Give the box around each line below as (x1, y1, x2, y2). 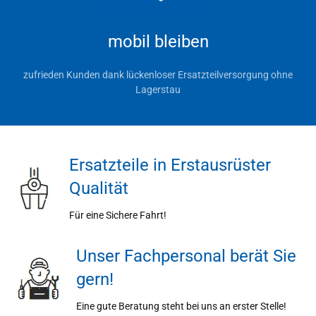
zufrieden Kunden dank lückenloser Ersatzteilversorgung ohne (23, 69, 293, 80)
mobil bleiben (107, 32, 209, 51)
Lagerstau (135, 84, 181, 95)
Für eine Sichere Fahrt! (69, 209, 166, 221)
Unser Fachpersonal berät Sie (76, 246, 296, 266)
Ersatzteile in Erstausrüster (69, 155, 271, 175)
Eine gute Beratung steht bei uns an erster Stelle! (76, 300, 286, 312)
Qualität (69, 178, 128, 198)
